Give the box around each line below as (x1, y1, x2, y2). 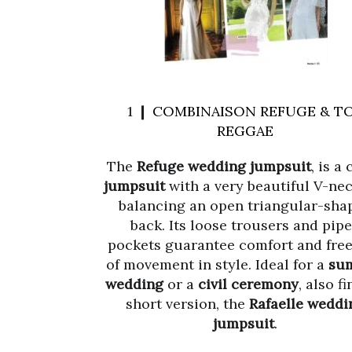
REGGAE (217, 122, 273, 140)
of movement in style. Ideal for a (106, 255, 328, 273)
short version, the (125, 295, 249, 313)
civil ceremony (198, 275, 299, 293)
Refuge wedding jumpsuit (136, 157, 311, 175)
